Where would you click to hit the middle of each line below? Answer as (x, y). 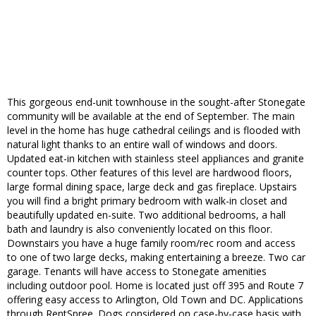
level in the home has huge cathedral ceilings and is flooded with (154, 130)
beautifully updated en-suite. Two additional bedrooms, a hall (146, 215)
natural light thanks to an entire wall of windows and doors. (142, 145)
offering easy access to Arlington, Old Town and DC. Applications (155, 300)
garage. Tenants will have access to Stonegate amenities (137, 272)
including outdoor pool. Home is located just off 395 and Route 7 (155, 286)
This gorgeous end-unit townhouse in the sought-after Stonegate (156, 102)
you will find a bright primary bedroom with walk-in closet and (147, 201)
